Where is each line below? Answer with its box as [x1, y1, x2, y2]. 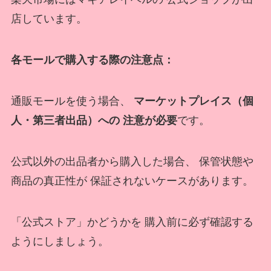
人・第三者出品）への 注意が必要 [10, 114, 177, 126]
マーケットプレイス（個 [133, 94, 253, 107]
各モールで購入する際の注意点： [10, 54, 174, 67]
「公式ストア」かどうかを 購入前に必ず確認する [10, 215, 253, 228]
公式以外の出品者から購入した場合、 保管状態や [10, 155, 253, 168]
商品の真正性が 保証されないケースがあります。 [10, 174, 253, 187]
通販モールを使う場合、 [10, 94, 134, 107]
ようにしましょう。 [10, 235, 109, 247]
